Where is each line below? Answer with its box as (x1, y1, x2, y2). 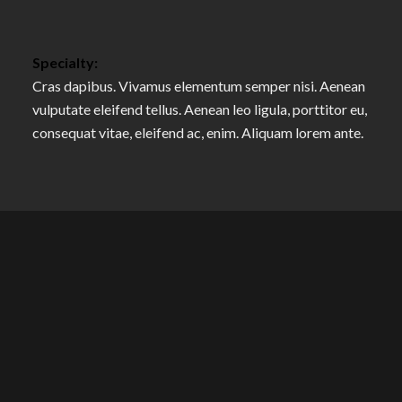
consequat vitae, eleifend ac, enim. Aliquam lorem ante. (31, 124, 363, 142)
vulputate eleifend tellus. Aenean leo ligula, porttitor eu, (31, 100, 367, 118)
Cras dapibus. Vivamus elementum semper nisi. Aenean (31, 77, 365, 95)
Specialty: (31, 54, 98, 72)
